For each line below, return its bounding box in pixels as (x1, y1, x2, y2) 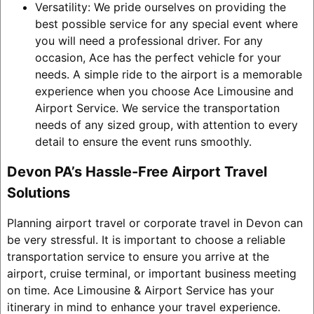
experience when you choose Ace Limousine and (34, 83, 294, 98)
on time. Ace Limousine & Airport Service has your (6, 282, 274, 297)
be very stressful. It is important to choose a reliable (6, 232, 285, 247)
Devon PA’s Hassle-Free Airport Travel (6, 163, 267, 180)
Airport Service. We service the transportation (34, 100, 280, 115)
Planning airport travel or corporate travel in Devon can (6, 215, 303, 230)
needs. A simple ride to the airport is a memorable (34, 67, 302, 81)
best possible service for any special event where (34, 16, 298, 31)
